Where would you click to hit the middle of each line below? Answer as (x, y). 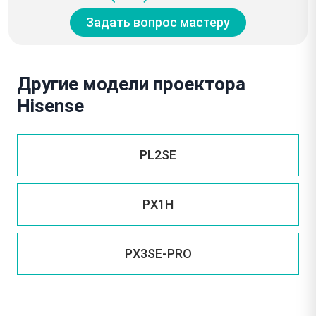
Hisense (50, 105)
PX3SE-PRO (158, 254)
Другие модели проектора (131, 84)
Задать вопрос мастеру (158, 22)
